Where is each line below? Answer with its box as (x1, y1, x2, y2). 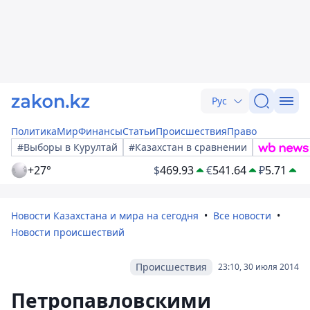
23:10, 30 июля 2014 (218, 261, 299, 273)
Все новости (213, 209, 271, 222)
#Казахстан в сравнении (129, 140, 247, 154)
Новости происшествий (11, 226, 125, 239)
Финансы (78, 125, 122, 138)
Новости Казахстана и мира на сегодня (11, 209, 199, 222)
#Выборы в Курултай (17, 140, 118, 154)
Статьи (122, 125, 156, 138)
